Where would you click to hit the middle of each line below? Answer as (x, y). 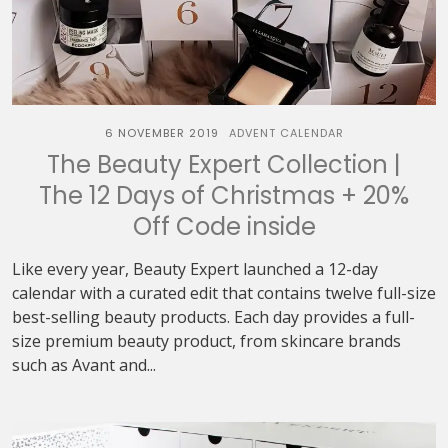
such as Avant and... (84, 365)
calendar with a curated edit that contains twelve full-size (224, 293)
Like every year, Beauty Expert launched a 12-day (195, 269)
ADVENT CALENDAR (286, 133)
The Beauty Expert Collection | (224, 164)
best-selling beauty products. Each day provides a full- (213, 317)
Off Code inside (224, 226)
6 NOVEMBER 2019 (161, 133)
